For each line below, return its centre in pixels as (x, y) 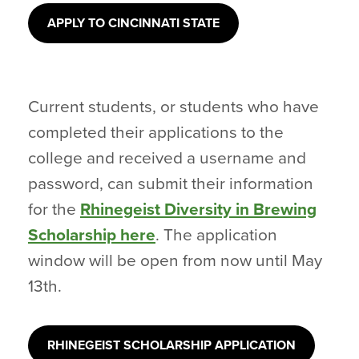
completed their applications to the (156, 133)
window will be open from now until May (175, 261)
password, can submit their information (171, 184)
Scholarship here (92, 235)
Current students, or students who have (173, 107)
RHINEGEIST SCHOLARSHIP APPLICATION (171, 345)
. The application (216, 235)
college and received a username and (167, 158)
